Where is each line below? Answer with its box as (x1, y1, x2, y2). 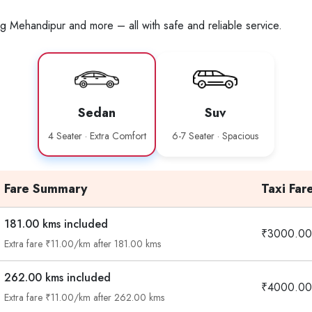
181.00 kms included (4, 216, 108, 233)
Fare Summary (4, 180, 87, 198)
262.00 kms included (4, 270, 111, 286)
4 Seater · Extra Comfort (47, 129, 146, 143)
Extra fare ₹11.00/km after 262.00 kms (4, 290, 164, 305)
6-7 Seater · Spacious (172, 129, 258, 143)
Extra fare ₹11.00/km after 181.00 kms (4, 237, 161, 251)
